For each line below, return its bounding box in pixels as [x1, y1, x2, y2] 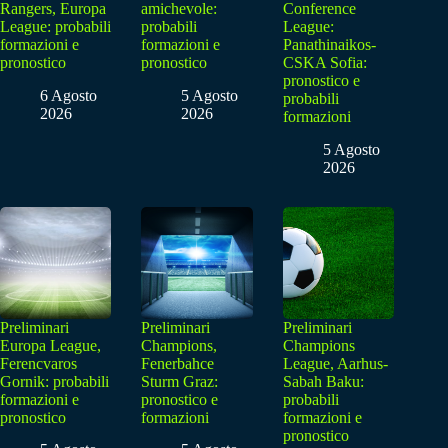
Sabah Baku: [282, 372, 364, 390]
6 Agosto [40, 87, 97, 105]
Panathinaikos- [282, 36, 376, 54]
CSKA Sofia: [282, 54, 367, 72]
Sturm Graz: [141, 372, 219, 390]
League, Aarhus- [282, 354, 388, 372]
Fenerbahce [141, 354, 215, 372]
